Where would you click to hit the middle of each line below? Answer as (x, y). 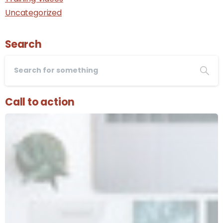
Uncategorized (33, 12)
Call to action (40, 102)
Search (23, 44)
